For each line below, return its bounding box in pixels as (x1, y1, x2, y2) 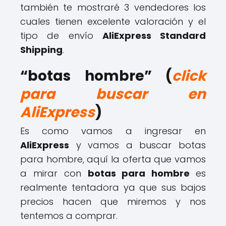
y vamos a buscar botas (69, 139, 206, 151)
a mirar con (20, 167, 88, 180)
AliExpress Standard (102, 29, 206, 42)
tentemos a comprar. (20, 209, 118, 222)
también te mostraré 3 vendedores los (20, 1, 206, 14)
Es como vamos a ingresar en (20, 125, 206, 137)
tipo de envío (20, 29, 102, 42)
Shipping (20, 43, 63, 56)
